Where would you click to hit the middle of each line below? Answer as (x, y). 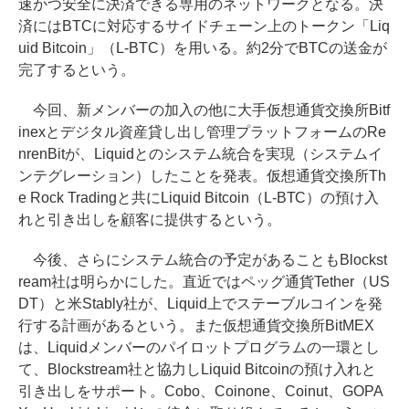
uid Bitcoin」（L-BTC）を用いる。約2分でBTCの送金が (203, 47)
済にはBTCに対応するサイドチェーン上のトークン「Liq (204, 26)
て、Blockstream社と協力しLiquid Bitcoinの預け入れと (198, 369)
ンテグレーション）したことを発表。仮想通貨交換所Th (202, 175)
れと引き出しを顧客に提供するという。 (150, 219)
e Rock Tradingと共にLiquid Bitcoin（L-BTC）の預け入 (199, 197)
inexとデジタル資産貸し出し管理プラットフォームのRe (202, 131)
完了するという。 (77, 69)
